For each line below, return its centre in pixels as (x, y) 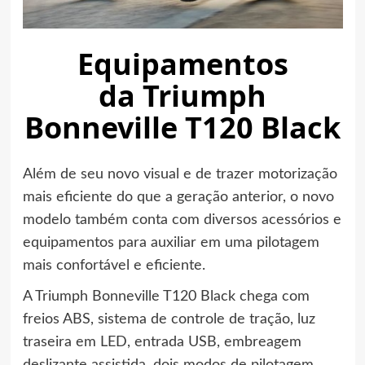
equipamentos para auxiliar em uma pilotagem (171, 243)
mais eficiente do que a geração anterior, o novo (178, 197)
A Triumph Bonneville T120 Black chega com (166, 297)
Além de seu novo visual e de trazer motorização (180, 174)
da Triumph (182, 95)
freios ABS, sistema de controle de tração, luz (169, 319)
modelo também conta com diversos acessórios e (182, 220)
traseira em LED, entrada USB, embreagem (162, 342)
